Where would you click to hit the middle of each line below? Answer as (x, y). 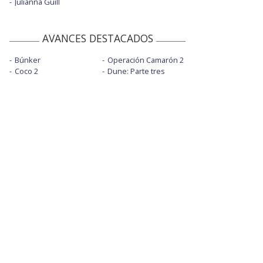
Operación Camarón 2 (145, 60)
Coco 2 (26, 71)
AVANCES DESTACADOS (97, 38)
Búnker (28, 60)
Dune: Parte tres (136, 71)
